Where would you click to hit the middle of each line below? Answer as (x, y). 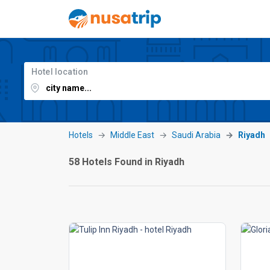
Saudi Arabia (196, 135)
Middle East (132, 135)
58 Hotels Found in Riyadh (127, 162)
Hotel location (60, 72)
